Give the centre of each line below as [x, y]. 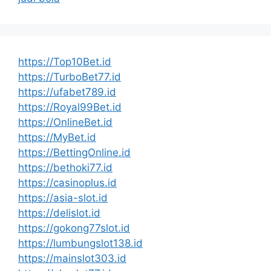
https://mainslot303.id [72, 258]
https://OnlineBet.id [65, 122]
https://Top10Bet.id [65, 61]
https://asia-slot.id [63, 198]
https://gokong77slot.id [74, 228]
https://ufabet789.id [67, 92]
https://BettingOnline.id [74, 152]
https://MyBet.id [57, 137]
